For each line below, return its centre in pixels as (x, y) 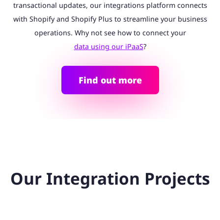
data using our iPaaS (109, 46)
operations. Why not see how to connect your (110, 32)
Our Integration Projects (110, 179)
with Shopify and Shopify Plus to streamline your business (110, 19)
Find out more (110, 80)
